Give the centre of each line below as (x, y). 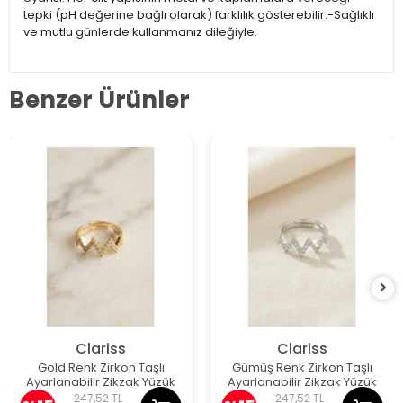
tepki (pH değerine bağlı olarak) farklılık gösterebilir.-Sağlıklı (199, 15)
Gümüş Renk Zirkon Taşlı (302, 368)
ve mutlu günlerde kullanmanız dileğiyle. (140, 32)
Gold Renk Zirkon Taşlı (101, 368)
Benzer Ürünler (99, 99)
